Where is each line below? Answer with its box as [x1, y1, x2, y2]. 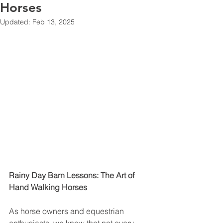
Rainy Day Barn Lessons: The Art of [9, 170, 136, 180]
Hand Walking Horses [9, 182, 87, 192]
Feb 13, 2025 [32, 17, 75, 26]
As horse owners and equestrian [9, 206, 126, 216]
